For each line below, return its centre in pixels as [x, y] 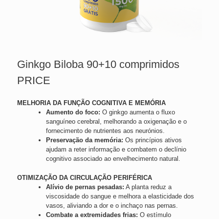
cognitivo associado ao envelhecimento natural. [113, 159]
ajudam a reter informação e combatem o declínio [116, 149]
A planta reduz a [148, 187]
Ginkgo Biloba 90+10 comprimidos [98, 64]
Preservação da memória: [84, 140]
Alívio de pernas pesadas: [85, 187]
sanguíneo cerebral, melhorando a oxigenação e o [116, 121]
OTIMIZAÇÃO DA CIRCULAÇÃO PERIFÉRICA [85, 177]
